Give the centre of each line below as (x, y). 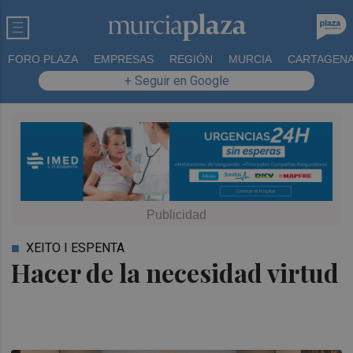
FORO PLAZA (43, 59)
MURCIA (250, 59)
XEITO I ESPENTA (76, 247)
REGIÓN (191, 59)
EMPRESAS (124, 59)
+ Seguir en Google (176, 81)
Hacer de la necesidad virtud (175, 272)
